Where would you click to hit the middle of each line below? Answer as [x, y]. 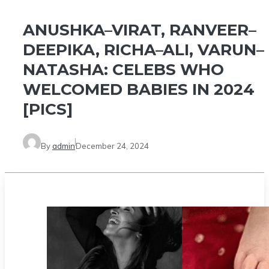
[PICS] [48, 110]
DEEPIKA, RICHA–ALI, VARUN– [144, 50]
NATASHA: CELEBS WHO [123, 70]
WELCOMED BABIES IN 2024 [139, 90]
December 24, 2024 [112, 146]
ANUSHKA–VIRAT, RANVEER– [140, 30]
